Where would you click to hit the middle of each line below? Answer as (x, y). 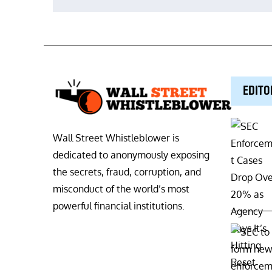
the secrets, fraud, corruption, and (127, 172)
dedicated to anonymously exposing (131, 155)
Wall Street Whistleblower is (116, 138)
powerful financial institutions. (119, 206)
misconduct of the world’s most (121, 189)
